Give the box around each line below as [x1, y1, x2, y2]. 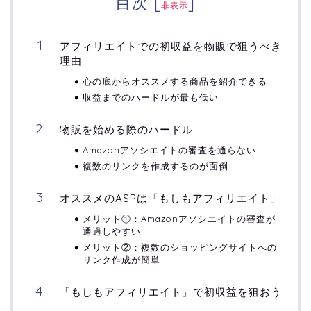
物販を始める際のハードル [60, 122, 193, 136]
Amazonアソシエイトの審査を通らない [83, 144, 256, 155]
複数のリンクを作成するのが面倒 [83, 160, 228, 171]
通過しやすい [83, 225, 141, 237]
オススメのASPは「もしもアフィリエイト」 [60, 191, 281, 205]
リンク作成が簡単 [83, 253, 160, 265]
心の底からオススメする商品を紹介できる [83, 75, 267, 87]
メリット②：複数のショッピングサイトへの [83, 241, 277, 253]
